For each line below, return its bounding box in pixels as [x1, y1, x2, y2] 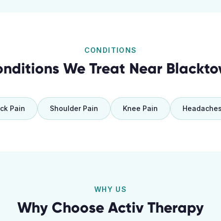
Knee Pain [122, 104, 158, 112]
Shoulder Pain [49, 104, 98, 112]
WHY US [94, 185, 127, 193]
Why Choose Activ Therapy [17, 198, 204, 217]
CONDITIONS [84, 46, 137, 54]
